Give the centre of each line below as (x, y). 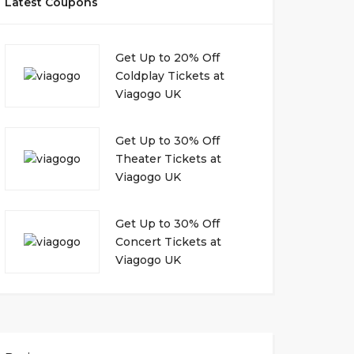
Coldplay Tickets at (169, 75)
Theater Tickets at (168, 158)
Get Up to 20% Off (167, 57)
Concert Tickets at (168, 241)
